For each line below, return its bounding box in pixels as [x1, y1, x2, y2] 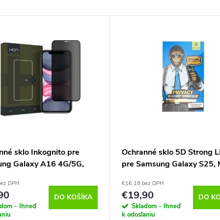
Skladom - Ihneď [132, 202, 181, 211]
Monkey [122, 170, 150, 182]
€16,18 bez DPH [122, 180, 164, 188]
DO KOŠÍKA [54, 192, 92, 202]
